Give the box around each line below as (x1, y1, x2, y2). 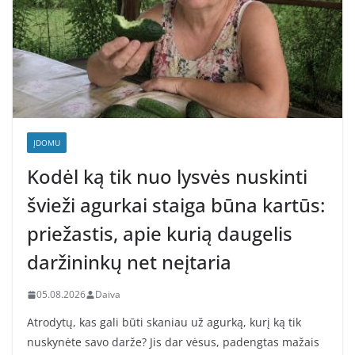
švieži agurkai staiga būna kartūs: (27, 192, 325, 219)
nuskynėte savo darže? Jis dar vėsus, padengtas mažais (27, 334, 319, 350)
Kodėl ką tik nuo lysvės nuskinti (27, 163, 307, 190)
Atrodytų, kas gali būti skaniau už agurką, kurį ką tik (27, 315, 301, 330)
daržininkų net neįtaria (27, 249, 231, 276)
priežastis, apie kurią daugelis (27, 220, 292, 247)
